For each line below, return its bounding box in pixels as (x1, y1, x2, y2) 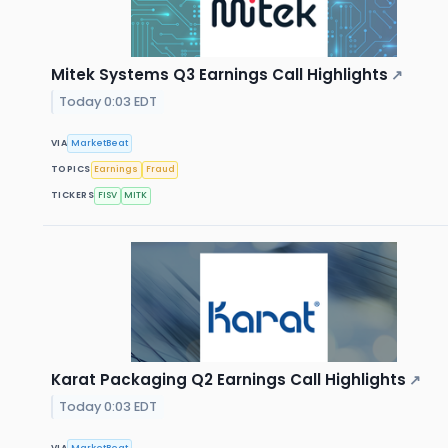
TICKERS (51, 189, 95, 202)
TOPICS (51, 163, 91, 176)
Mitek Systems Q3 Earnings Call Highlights (51, 64, 388, 86)
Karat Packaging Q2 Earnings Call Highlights (51, 368, 406, 390)
